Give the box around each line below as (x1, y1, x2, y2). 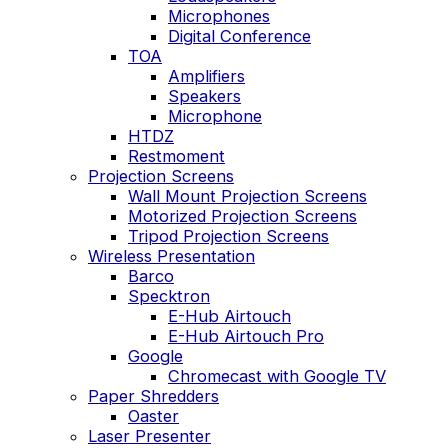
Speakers (168, 85, 241, 106)
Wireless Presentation (88, 245, 255, 266)
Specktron (128, 285, 210, 306)
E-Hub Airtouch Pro (168, 325, 324, 346)
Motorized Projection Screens (128, 205, 357, 226)
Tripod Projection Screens (128, 225, 329, 246)
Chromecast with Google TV (168, 365, 386, 386)
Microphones (168, 5, 270, 26)
